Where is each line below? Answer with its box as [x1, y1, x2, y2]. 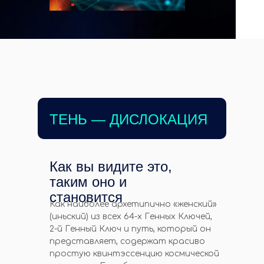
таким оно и [49, 174, 127, 190]
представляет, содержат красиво [49, 237, 205, 246]
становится [49, 189, 123, 205]
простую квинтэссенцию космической [49, 249, 219, 258]
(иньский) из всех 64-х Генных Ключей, [49, 212, 212, 221]
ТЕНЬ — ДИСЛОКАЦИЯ [49, 111, 207, 127]
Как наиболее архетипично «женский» [49, 200, 217, 209]
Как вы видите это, [49, 159, 172, 174]
